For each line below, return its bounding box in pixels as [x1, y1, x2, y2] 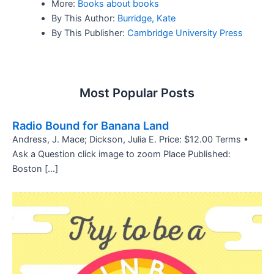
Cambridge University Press [127, 27, 243, 39]
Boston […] [12, 163, 58, 175]
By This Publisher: [51, 27, 127, 39]
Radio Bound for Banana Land [12, 119, 169, 133]
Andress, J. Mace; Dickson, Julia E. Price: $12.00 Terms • [12, 134, 248, 146]
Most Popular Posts [80, 86, 194, 101]
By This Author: [51, 12, 117, 24]
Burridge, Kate [117, 12, 176, 24]
